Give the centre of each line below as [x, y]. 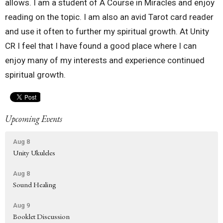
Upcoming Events [34, 119]
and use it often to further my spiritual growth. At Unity [107, 32]
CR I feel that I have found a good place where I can [101, 46]
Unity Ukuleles [34, 152]
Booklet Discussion [41, 216]
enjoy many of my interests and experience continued [105, 60]
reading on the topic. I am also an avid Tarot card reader [109, 17]
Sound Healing [35, 184]
